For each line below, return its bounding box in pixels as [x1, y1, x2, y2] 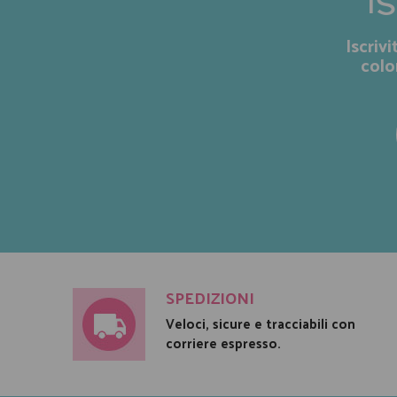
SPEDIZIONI [166, 282, 254, 312]
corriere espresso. [166, 330, 281, 354]
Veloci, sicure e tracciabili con [166, 310, 355, 335]
